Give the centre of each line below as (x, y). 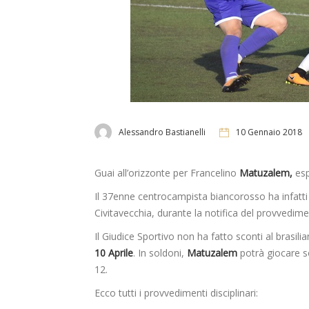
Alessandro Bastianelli (162, 132)
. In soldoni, (160, 253)
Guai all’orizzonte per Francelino (167, 173)
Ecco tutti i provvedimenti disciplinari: (176, 293)
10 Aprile (114, 253)
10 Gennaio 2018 (269, 132)
